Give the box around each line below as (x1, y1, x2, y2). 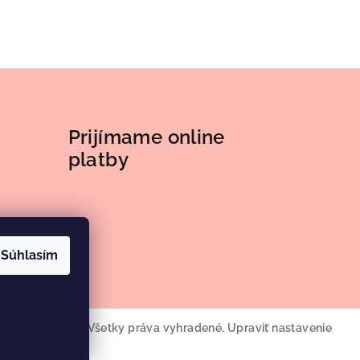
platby (67, 148, 129, 172)
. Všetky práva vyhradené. (82, 321, 228, 335)
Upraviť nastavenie (227, 321, 333, 335)
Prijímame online (67, 125, 225, 149)
